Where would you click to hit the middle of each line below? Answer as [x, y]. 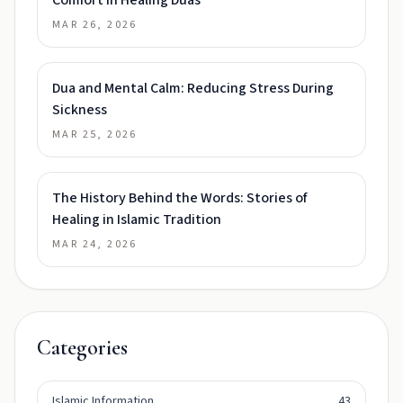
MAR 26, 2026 [95, 25]
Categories [82, 348]
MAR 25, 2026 [95, 134]
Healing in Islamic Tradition [137, 219]
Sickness [80, 110]
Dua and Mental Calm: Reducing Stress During [193, 88]
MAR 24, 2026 [95, 244]
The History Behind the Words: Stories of [179, 198]
